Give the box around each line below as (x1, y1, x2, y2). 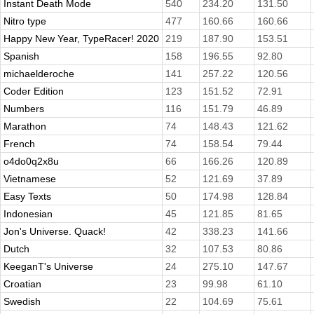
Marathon (4, 121, 46, 132)
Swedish (4, 296, 41, 308)
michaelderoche (4, 68, 74, 80)
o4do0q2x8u (4, 156, 59, 168)
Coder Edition (4, 86, 64, 97)
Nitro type (4, 15, 46, 27)
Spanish (4, 50, 39, 62)
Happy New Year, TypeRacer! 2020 (4, 33, 159, 45)
